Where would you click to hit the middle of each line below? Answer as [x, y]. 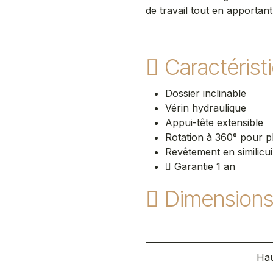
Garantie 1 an [203, 166]
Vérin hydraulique [207, 108]
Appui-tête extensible [216, 122]
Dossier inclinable [207, 93]
